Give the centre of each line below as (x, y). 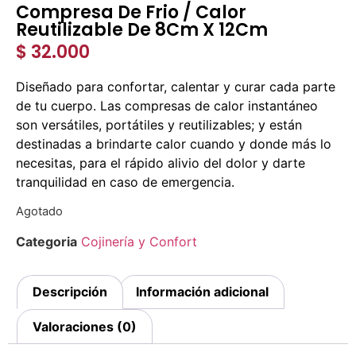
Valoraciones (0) (85, 326)
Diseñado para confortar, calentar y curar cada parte (176, 86)
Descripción (70, 292)
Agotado (39, 212)
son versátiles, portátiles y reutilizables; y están (159, 124)
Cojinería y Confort (139, 241)
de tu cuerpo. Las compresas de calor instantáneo (167, 105)
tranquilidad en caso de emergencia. (125, 182)
